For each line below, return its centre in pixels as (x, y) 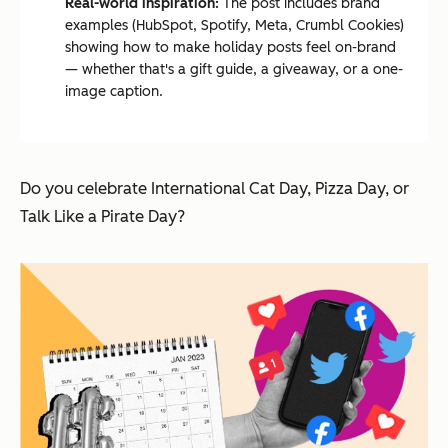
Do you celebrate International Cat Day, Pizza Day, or (214, 188)
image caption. (114, 91)
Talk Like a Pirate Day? (102, 216)
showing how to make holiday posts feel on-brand (230, 47)
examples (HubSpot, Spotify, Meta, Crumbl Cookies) (234, 25)
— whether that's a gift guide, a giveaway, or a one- (234, 69)
